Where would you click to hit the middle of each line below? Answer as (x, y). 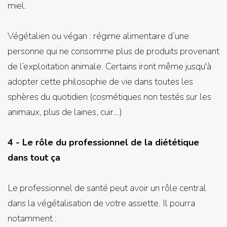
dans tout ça (34, 158)
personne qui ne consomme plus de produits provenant (113, 51)
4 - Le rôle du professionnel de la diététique (103, 142)
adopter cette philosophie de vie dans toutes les (100, 82)
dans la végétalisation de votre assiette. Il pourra (101, 203)
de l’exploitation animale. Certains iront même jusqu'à (109, 66)
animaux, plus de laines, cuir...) (65, 112)
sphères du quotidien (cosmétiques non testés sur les (109, 97)
